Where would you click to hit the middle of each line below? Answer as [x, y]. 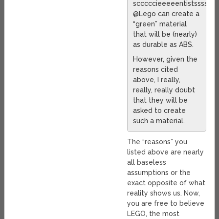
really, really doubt [164, 90]
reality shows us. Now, [164, 193]
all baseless [147, 163]
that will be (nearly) [165, 34]
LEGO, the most [153, 214]
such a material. [159, 121]
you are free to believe [166, 204]
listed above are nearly [166, 152]
